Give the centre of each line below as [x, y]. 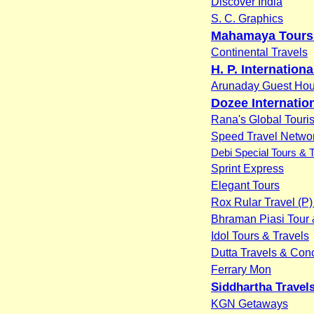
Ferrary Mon [241, 269]
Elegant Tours [245, 185]
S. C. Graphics [247, 18]
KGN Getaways [250, 303]
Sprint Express [247, 168]
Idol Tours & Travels [260, 235]
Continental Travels [259, 52]
